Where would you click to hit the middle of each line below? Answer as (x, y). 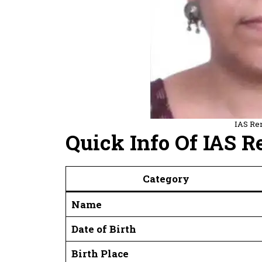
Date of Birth (104, 229)
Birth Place (100, 253)
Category (166, 178)
